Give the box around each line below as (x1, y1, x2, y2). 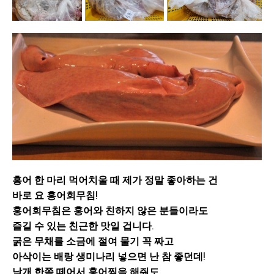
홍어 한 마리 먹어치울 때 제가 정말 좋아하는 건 (12, 174, 218, 186)
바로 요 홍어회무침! (12, 189, 97, 201)
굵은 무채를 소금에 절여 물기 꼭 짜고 (12, 235, 174, 247)
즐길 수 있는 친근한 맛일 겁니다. (12, 220, 154, 232)
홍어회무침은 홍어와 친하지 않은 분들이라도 (12, 204, 208, 217)
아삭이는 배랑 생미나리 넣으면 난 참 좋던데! (12, 250, 205, 262)
